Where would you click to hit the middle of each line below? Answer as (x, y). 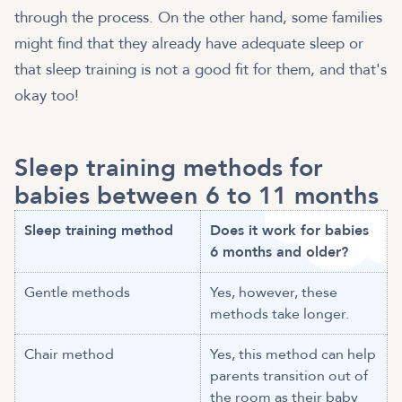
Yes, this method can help (293, 355)
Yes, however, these (274, 293)
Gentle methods (78, 293)
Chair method (70, 355)
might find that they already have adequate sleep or (189, 44)
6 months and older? (280, 253)
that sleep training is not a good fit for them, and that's (201, 70)
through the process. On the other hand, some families (198, 18)
